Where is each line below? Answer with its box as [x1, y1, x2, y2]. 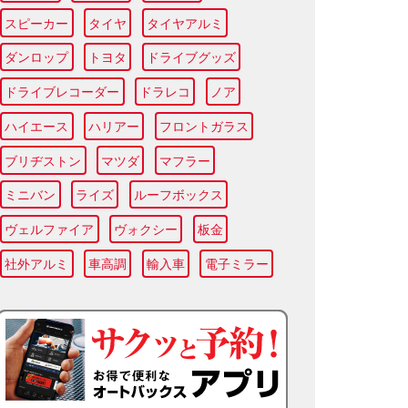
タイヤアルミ [146, 15, 223, 31]
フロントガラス [158, 117, 249, 134]
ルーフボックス [133, 187, 223, 203]
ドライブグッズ [146, 49, 236, 66]
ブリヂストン [5, 152, 82, 168]
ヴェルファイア [5, 221, 95, 238]
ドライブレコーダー [5, 84, 120, 100]
